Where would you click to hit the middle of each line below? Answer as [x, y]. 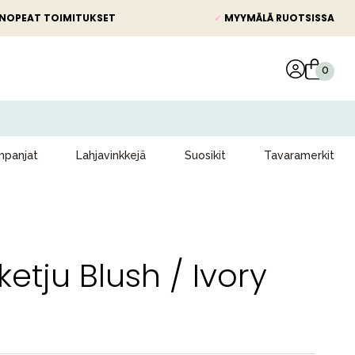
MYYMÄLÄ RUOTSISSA [278, 18]
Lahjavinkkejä [111, 155]
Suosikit [205, 155]
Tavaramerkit [299, 155]
